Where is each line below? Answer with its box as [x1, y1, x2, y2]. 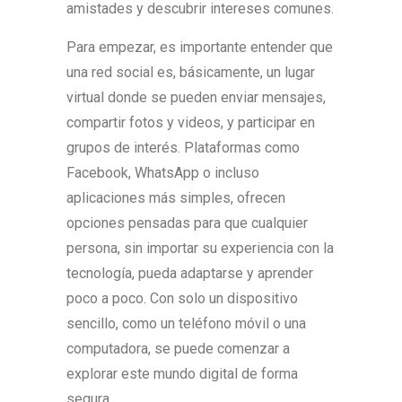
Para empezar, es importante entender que [66, 39, 333, 56]
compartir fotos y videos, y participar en [66, 114, 315, 131]
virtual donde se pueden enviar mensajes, [66, 89, 326, 106]
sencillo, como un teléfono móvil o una [66, 315, 306, 332]
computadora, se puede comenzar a [66, 340, 290, 357]
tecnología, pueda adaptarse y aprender [66, 265, 313, 282]
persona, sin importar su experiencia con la [66, 240, 334, 257]
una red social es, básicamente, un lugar [66, 64, 315, 81]
